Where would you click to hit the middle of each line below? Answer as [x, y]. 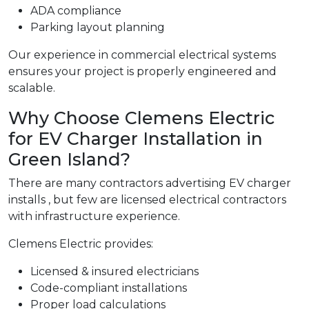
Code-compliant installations [109, 288]
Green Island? [69, 160]
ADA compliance [76, 11]
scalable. [32, 88]
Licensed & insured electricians [114, 272]
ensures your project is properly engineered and [142, 72]
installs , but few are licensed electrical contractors [147, 200]
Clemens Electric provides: [81, 244]
